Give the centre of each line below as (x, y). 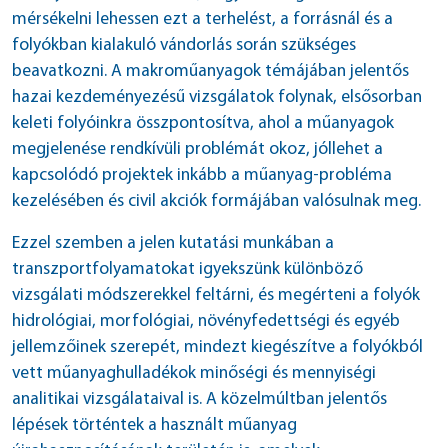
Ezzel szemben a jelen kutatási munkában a (173, 243)
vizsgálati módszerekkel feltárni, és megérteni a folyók (216, 295)
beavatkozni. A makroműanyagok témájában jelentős (210, 71)
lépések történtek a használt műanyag (154, 425)
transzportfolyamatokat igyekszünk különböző (187, 269)
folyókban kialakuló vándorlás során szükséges (184, 45)
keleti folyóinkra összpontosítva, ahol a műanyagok (203, 123)
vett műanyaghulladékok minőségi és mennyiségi (194, 373)
